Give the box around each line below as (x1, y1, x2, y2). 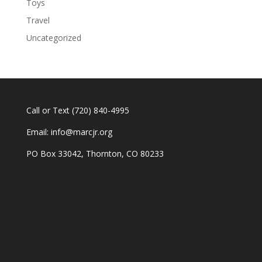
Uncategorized (26, 32, 81, 44)
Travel (26, 15, 50, 26)
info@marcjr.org (50, 126, 112, 138)
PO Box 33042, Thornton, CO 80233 (26, 148, 164, 160)
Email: (26, 126, 51, 138)
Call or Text (26, 105, 72, 116)
